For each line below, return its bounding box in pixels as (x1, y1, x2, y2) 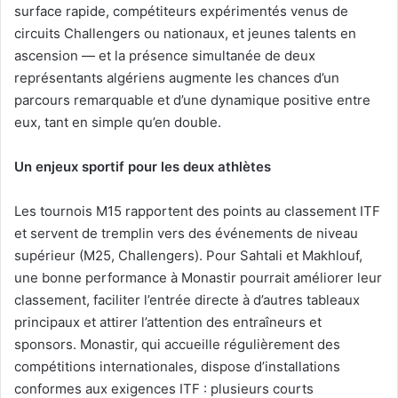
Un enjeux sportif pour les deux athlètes (14, 157, 271, 175)
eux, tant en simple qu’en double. (14, 113, 221, 131)
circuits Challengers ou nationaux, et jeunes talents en (14, 24, 356, 42)
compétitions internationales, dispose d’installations (14, 357, 340, 375)
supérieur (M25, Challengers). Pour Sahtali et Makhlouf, (14, 246, 362, 264)
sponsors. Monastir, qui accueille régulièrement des (14, 335, 340, 353)
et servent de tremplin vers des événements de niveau (14, 224, 358, 242)
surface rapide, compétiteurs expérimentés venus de (14, 2, 348, 20)
